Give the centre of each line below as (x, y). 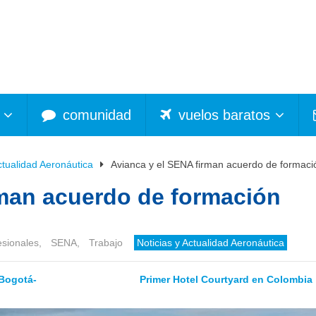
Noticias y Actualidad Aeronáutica (211, 242)
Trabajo (106, 242)
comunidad (95, 115)
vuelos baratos (222, 115)
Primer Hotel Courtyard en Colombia (226, 279)
